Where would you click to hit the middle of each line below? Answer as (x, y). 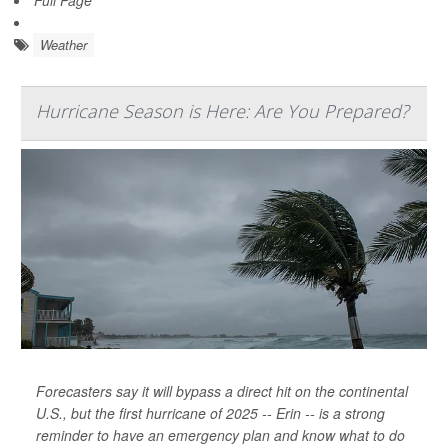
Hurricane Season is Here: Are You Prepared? (222, 110)
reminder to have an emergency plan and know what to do (220, 434)
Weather (63, 44)
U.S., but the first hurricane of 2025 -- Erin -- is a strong (210, 412)
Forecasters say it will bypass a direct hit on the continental (222, 390)
